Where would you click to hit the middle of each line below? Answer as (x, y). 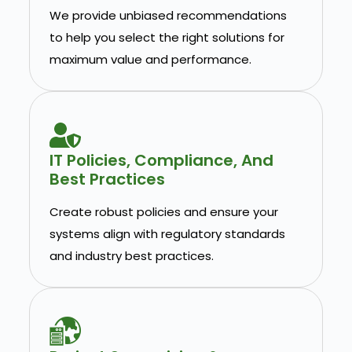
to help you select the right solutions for (167, 38)
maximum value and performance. (150, 60)
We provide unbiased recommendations (168, 16)
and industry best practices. (131, 256)
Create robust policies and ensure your (163, 212)
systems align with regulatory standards (167, 234)
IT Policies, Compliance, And (161, 161)
